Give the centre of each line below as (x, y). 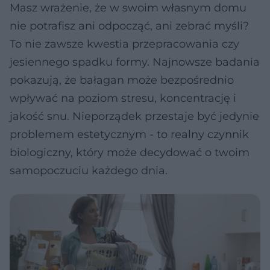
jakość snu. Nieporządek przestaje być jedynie (134, 116)
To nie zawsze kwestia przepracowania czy (124, 44)
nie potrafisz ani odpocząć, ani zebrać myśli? (129, 26)
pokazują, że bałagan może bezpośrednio (122, 80)
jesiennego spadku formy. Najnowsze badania (135, 62)
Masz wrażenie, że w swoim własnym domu (128, 8)
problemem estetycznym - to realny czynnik (129, 134)
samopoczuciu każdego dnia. (89, 171)
